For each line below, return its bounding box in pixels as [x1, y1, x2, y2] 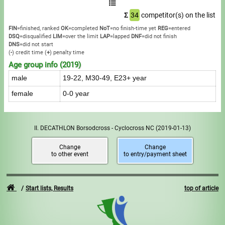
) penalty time [50, 49, 85, 56]
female [12, 89, 34, 97]
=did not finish [142, 33, 177, 40]
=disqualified [20, 33, 52, 40]
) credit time [12, 49, 44, 56]
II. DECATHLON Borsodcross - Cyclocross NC [34, 124, 156, 132]
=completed [68, 25, 98, 32]
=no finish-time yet [110, 25, 157, 32]
